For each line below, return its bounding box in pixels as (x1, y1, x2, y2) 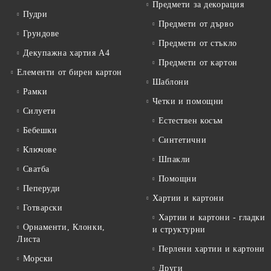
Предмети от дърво (158, 19, 234, 28)
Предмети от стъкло (158, 39, 237, 48)
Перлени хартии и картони (158, 244, 266, 253)
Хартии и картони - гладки (158, 213, 266, 222)
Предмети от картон (158, 58, 238, 67)
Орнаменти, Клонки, (22, 223, 105, 232)
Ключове (22, 145, 57, 154)
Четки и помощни (152, 97, 224, 106)
